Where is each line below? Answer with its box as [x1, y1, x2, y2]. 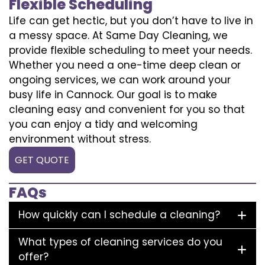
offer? [18, 249, 49, 264]
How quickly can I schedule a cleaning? [18, 207, 220, 222]
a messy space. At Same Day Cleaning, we [9, 28, 228, 43]
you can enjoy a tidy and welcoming [9, 117, 198, 131]
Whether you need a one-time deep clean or [9, 57, 241, 72]
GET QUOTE [15, 153, 69, 167]
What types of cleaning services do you [18, 234, 222, 249]
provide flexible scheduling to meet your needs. [9, 43, 252, 57]
